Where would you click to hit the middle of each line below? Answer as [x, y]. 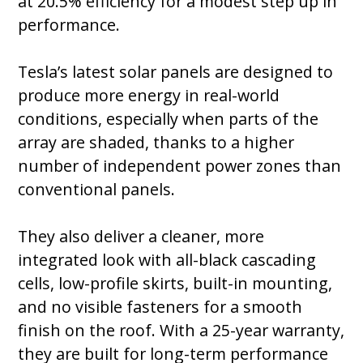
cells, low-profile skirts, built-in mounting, [175, 284]
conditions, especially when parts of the [169, 119]
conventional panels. [99, 190]
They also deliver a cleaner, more [141, 237]
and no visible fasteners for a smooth [160, 307]
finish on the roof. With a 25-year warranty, [181, 331]
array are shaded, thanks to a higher [156, 143]
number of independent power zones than [180, 166]
